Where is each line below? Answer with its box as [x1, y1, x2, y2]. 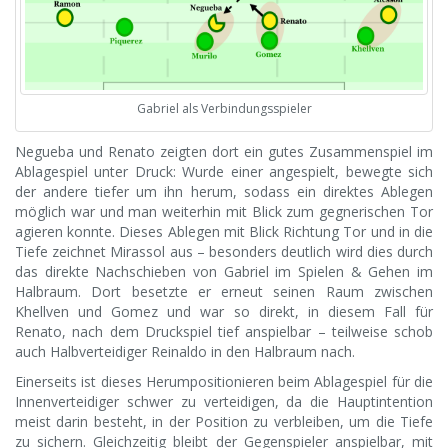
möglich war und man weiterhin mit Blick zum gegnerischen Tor [15, 202, 433, 222]
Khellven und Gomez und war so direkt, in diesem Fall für [15, 302, 433, 322]
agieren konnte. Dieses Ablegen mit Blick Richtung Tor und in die [15, 222, 433, 242]
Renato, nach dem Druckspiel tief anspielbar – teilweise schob [15, 322, 433, 342]
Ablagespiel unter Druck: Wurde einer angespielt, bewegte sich [15, 162, 433, 182]
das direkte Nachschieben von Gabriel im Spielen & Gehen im [15, 262, 433, 282]
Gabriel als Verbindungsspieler [136, 100, 312, 118]
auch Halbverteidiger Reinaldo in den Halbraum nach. [15, 342, 355, 362]
